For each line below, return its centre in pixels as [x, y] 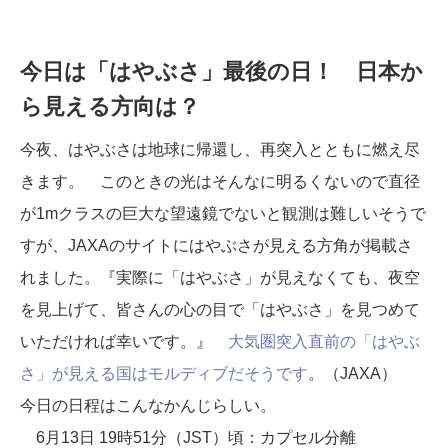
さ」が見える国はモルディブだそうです [164, 373]
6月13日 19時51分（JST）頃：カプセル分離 [188, 437]
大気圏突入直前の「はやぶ [324, 341]
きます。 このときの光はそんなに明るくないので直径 [220, 181]
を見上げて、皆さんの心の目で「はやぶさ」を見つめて [220, 309]
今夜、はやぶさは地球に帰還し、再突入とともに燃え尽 [220, 149]
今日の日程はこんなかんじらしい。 [148, 405]
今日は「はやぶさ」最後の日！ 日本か [221, 71]
